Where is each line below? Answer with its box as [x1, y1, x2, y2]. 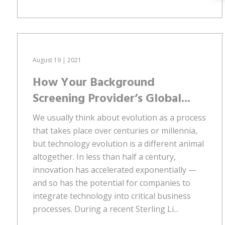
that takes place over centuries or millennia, [33, 125, 197, 136]
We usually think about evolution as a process [33, 111, 206, 123]
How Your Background [33, 73, 155, 92]
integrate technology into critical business [33, 190, 191, 201]
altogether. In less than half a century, [33, 151, 176, 162]
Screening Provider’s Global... [33, 89, 190, 108]
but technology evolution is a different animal [33, 138, 204, 149]
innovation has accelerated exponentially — [33, 164, 196, 175]
